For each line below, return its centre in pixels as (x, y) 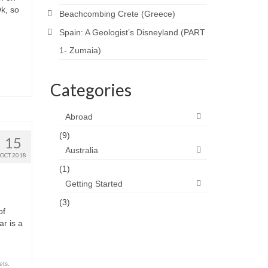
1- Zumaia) (80, 50)
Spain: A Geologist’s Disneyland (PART (132, 32)
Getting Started (94, 184)
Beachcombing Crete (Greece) (117, 14)
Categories (91, 90)
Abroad (79, 117)
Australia (81, 150)
